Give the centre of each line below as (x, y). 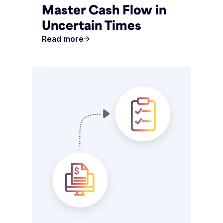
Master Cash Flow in (104, 10)
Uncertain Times (92, 25)
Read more (63, 39)
